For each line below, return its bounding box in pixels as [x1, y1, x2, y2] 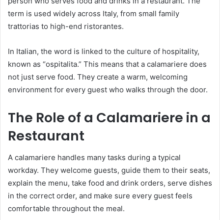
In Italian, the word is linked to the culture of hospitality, [8, 46, 199, 56]
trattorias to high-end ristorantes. [8, 21, 124, 31]
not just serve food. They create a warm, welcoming [8, 72, 188, 82]
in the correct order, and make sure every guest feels [8, 191, 192, 201]
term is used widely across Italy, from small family [8, 8, 179, 18]
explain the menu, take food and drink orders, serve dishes [8, 178, 212, 188]
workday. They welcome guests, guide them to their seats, [8, 165, 210, 175]
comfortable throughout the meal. [8, 204, 125, 214]
